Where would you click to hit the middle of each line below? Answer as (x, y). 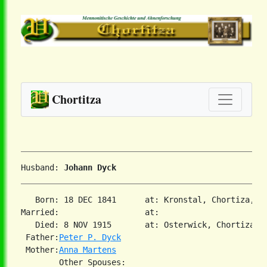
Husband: (42, 168)
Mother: (40, 250)
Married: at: (97, 212)
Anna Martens (88, 250)
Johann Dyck (90, 168)
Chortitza (77, 100)
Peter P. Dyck (90, 237)
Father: (40, 237)
